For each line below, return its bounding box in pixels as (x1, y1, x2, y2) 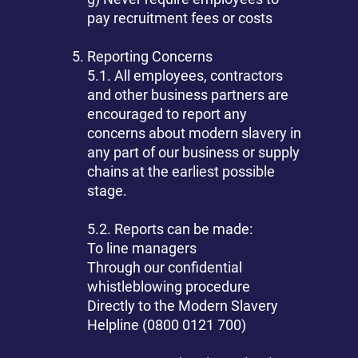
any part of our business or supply (87, 144, 300, 161)
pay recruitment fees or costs (87, 10, 273, 27)
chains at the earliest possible (87, 163, 276, 181)
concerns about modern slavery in (87, 125, 302, 142)
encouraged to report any (87, 105, 248, 123)
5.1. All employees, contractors (87, 67, 284, 85)
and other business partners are (87, 86, 289, 104)
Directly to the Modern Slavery (87, 297, 279, 315)
